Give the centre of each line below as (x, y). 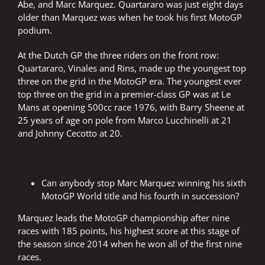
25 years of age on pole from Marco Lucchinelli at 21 (125, 120)
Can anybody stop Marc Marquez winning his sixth (144, 183)
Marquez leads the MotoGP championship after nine (124, 218)
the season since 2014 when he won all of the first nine (130, 244)
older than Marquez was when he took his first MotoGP (130, 17)
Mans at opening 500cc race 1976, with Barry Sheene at (131, 107)
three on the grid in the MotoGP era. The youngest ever (130, 81)
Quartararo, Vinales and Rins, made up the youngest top (132, 68)
